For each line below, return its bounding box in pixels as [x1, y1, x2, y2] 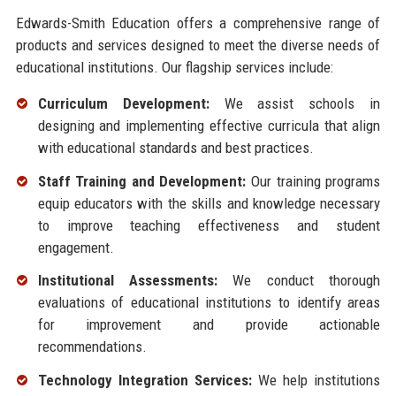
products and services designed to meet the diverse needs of [15, 35, 381, 54]
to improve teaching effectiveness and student [37, 216, 381, 234]
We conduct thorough [217, 271, 381, 290]
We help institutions [251, 371, 381, 390]
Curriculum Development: [37, 94, 209, 112]
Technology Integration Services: [37, 371, 252, 390]
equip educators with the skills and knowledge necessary [37, 194, 381, 212]
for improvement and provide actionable [37, 316, 381, 334]
